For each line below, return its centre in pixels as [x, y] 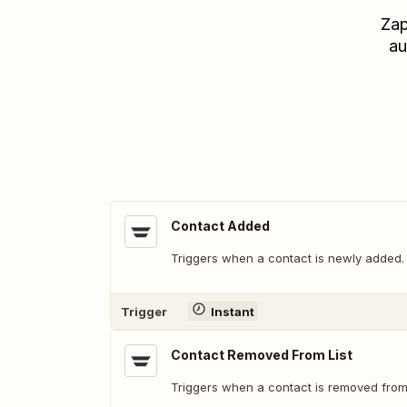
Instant [232, 311]
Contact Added [220, 226]
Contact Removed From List [262, 355]
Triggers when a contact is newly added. [288, 258]
